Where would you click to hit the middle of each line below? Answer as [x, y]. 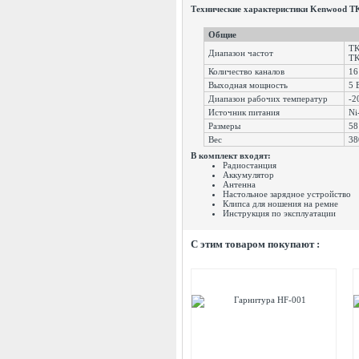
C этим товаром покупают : [255, 244]
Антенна [239, 184]
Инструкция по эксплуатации [279, 213]
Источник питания [243, 112]
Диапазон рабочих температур [274, 99]
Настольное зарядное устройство [287, 194]
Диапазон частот [240, 53]
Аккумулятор [248, 175]
